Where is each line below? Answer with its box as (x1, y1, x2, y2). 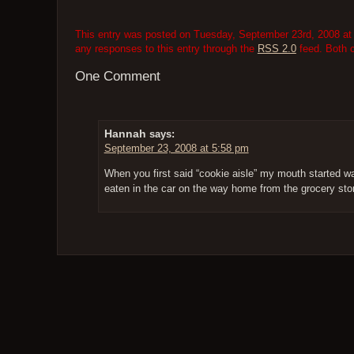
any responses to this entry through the (74, 43, 258, 55)
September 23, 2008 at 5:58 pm (104, 141, 249, 154)
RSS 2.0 (257, 43, 296, 55)
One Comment (74, 69, 160, 85)
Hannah (104, 126, 146, 140)
